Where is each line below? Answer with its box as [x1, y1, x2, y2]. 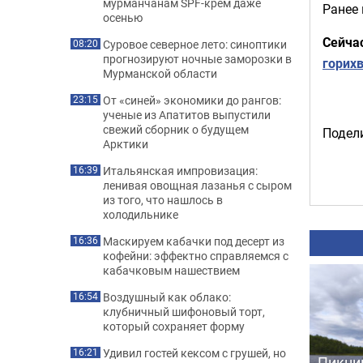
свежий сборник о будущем [103, 122, 249, 137]
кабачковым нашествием [103, 263, 240, 278]
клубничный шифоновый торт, [103, 304, 265, 319]
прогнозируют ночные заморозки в [103, 51, 292, 66]
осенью [103, 10, 143, 25]
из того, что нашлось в [103, 192, 223, 207]
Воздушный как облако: [103, 289, 231, 305]
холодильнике [103, 207, 178, 222]
